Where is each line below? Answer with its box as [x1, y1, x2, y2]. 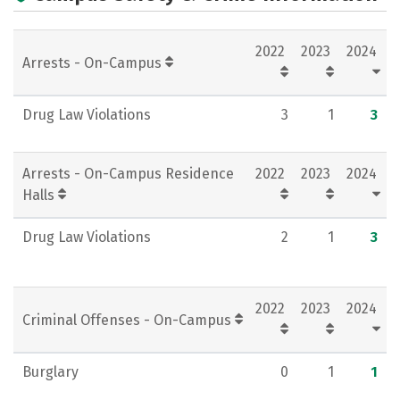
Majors [39, 8, 86, 25]
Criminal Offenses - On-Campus [22, 312, 235, 329]
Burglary [22, 363, 79, 380]
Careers [239, 8, 293, 25]
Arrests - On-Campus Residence [22, 165, 234, 182]
